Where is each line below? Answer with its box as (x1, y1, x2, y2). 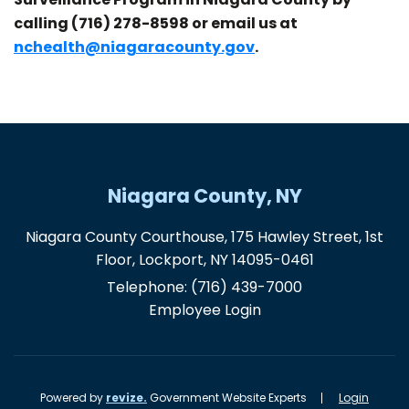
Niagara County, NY (107, 183, 302, 210)
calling (14, 13, 71, 35)
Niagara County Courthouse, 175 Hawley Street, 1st (26, 226, 383, 248)
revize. (106, 390, 147, 406)
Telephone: (107, 277, 191, 299)
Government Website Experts (147, 390, 307, 406)
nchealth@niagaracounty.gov (14, 37, 255, 58)
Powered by (40, 390, 106, 406)
